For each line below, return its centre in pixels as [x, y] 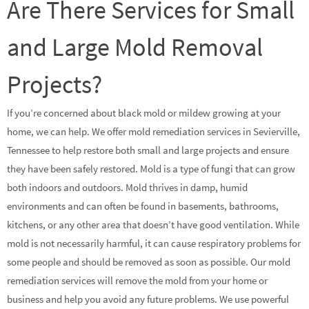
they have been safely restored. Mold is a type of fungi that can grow [151, 168]
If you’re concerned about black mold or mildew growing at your [144, 112]
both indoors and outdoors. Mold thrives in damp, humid [127, 187]
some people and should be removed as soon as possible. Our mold [149, 261]
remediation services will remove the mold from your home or [137, 280]
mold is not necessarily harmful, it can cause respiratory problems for [154, 243]
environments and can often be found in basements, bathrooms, [143, 206]
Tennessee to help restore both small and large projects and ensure [148, 150]
